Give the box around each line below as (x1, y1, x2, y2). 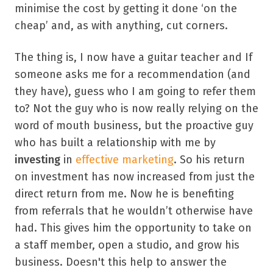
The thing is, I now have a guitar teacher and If (15, 50, 252, 64)
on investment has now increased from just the (15, 169, 255, 183)
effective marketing (76, 152, 174, 166)
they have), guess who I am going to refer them (15, 84, 256, 98)
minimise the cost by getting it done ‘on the (15, 1, 237, 15)
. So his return (174, 152, 245, 166)
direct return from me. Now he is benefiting (15, 186, 234, 200)
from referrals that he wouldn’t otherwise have (15, 204, 253, 218)
